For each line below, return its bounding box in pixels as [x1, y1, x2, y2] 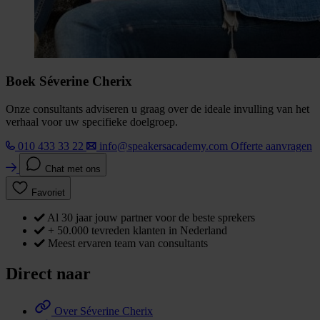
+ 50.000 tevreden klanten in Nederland [48, 224, 227, 237]
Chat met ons [45, 164, 101, 175]
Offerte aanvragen [231, 140, 312, 153]
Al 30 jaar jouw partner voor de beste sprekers [47, 211, 255, 224]
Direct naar [6, 264, 91, 284]
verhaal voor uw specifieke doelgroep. [6, 116, 178, 129]
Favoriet [31, 187, 65, 199]
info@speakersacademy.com [99, 140, 228, 153]
